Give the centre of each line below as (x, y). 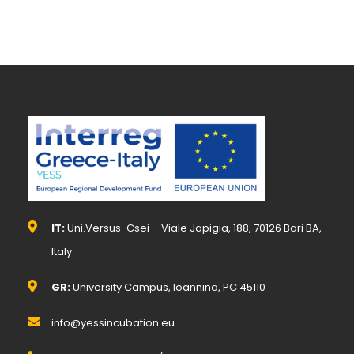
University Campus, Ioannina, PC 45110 (168, 288)
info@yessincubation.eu (113, 323)
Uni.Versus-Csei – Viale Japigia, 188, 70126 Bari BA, (194, 228)
